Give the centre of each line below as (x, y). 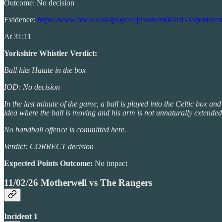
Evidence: (21, 20)
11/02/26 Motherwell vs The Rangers (78, 183)
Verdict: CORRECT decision (49, 147)
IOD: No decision (32, 87)
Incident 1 (21, 217)
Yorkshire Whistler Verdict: (51, 54)
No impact (111, 164)
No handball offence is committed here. (65, 130)
